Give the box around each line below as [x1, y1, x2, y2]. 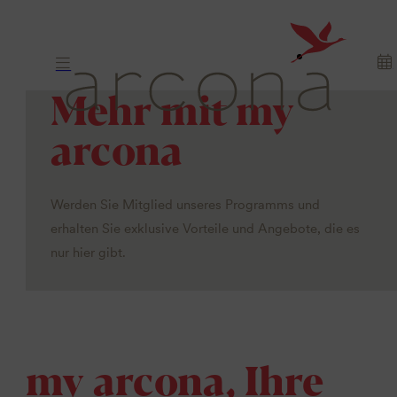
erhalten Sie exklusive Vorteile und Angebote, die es [51, 220, 361, 237]
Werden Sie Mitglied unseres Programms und [51, 196, 321, 213]
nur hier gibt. [51, 244, 127, 261]
